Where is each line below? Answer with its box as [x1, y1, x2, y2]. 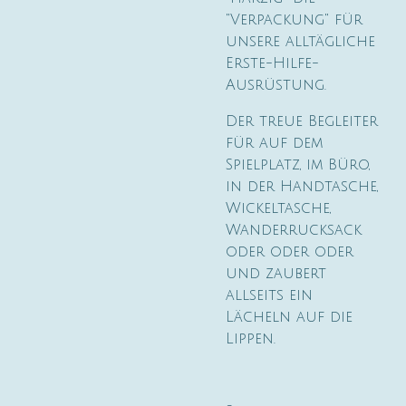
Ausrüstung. [226, 77, 326, 93]
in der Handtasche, [226, 179, 378, 195]
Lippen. [226, 331, 281, 347]
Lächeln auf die [226, 309, 353, 325]
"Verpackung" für [226, 12, 362, 28]
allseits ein [226, 287, 313, 304]
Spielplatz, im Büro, [226, 157, 370, 173]
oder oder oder [226, 244, 353, 260]
